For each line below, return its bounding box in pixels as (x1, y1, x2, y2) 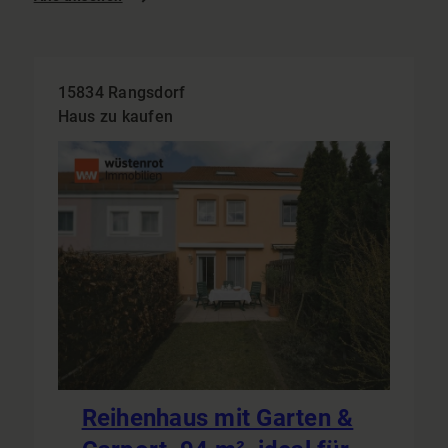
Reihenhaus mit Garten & (81, 403, 354, 432)
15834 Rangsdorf (57, 83, 186, 103)
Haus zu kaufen (57, 107, 174, 127)
